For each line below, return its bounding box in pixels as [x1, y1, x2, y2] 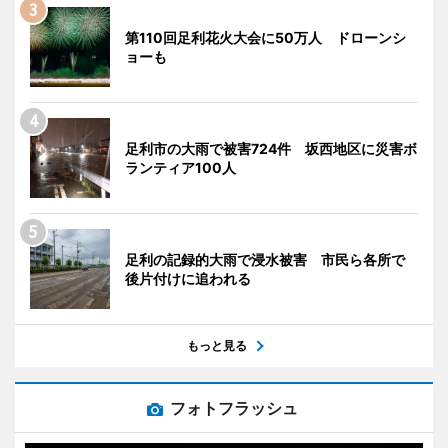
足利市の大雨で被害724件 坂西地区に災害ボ [125, 140, 417, 158]
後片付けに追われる [125, 270, 251, 288]
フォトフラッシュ [170, 398, 298, 419]
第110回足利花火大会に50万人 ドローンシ [125, 29, 406, 47]
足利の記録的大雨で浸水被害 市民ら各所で [125, 251, 405, 269]
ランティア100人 [125, 159, 236, 177]
